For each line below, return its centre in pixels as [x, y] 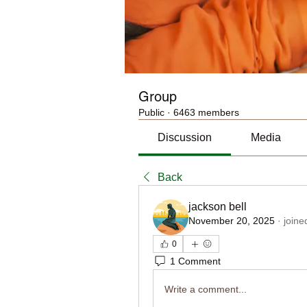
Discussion [185, 137]
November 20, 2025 [232, 221]
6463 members [206, 112]
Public [151, 112]
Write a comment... [206, 289]
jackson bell [218, 207]
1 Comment [195, 261]
